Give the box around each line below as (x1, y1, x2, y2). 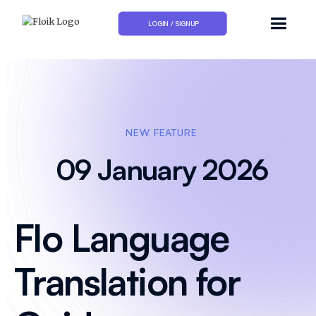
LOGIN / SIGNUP (147, 19, 199, 28)
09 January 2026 (55, 152, 268, 187)
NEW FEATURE (126, 126, 197, 138)
